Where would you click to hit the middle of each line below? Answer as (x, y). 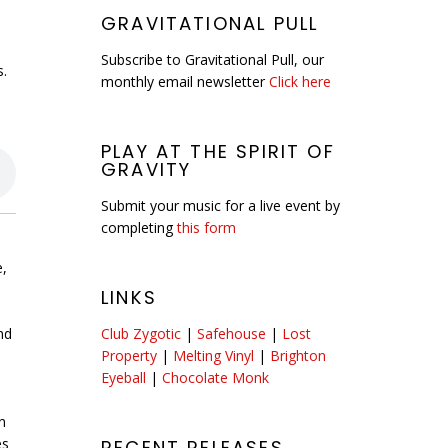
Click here (300, 81)
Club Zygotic (141, 333)
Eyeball (123, 377)
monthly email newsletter (185, 81)
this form (206, 227)
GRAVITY (146, 169)
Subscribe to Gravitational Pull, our (212, 59)
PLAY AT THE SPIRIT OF (218, 151)
